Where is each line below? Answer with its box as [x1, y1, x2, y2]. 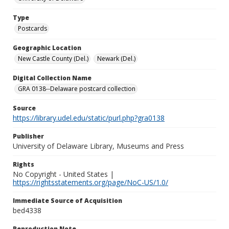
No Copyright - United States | [13, 169, 114, 179]
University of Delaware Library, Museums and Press [13, 141, 184, 151]
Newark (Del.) [97, 54, 135, 63]
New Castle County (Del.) [18, 54, 88, 63]
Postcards [18, 24, 47, 33]
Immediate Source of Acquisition [13, 196, 122, 205]
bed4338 [13, 205, 41, 215]
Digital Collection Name [13, 74, 91, 82]
